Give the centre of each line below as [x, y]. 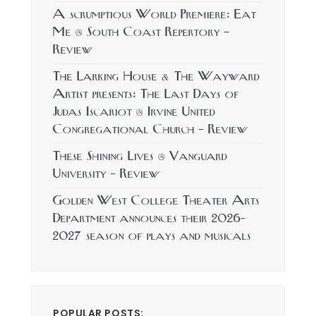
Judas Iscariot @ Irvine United [134, 112]
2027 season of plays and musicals [152, 236]
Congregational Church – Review [150, 130]
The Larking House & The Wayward [156, 77]
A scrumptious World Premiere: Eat [154, 15]
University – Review [106, 174]
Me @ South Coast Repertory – [141, 32]
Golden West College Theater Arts [156, 201]
